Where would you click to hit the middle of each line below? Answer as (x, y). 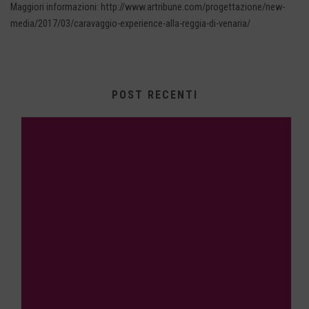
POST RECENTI (154, 95)
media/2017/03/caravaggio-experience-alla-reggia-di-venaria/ (130, 24)
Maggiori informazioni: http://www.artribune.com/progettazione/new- (148, 7)
